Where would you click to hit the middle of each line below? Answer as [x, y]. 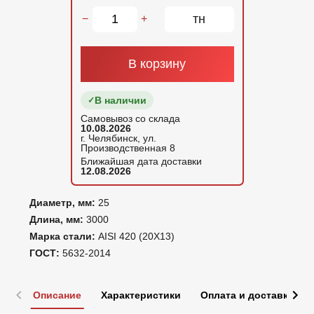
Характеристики [141, 295]
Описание [57, 295]
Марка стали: [64, 236]
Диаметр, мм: [64, 202]
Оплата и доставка [247, 295]
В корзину [157, 63]
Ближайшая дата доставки [141, 161]
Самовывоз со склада [130, 118]
